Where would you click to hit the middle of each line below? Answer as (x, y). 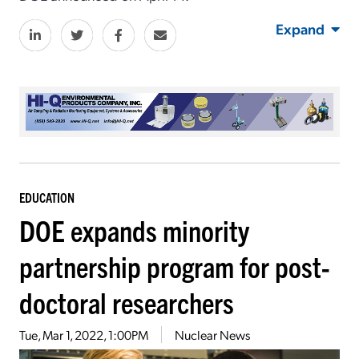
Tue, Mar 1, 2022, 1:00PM (84, 335)
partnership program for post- (175, 266)
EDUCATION (47, 198)
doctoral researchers (127, 302)
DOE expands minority (134, 230)
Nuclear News (212, 335)
